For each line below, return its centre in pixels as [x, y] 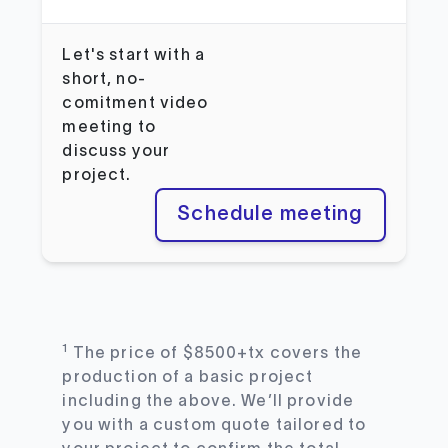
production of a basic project [188, 377]
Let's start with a [133, 55]
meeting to [109, 127]
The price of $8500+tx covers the [215, 353]
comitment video [135, 103]
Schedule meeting [270, 214]
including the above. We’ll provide [208, 401]
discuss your [116, 151]
